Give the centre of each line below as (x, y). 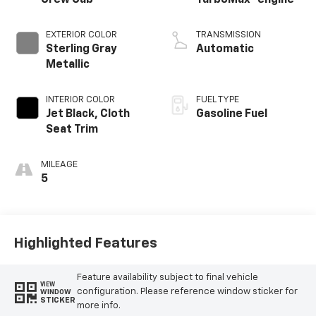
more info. (98, 306)
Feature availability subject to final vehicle (167, 278)
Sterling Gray (81, 49)
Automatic (225, 49)
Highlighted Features (85, 244)
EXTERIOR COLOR (81, 35)
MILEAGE (59, 164)
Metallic (67, 65)
